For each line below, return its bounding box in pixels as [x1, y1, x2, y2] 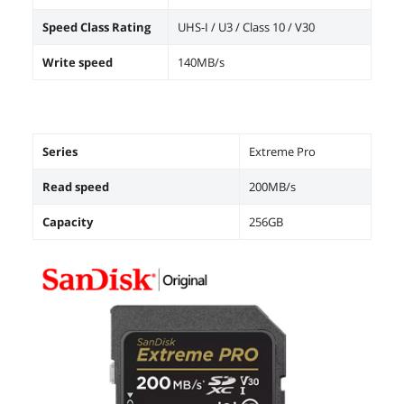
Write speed [42, 53, 113, 70]
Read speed [42, 178, 109, 195]
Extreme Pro [249, 142, 316, 160]
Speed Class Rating [42, 18, 151, 35]
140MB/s [178, 53, 225, 70]
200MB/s [249, 178, 296, 195]
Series [42, 142, 78, 160]
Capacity [42, 213, 93, 230]
